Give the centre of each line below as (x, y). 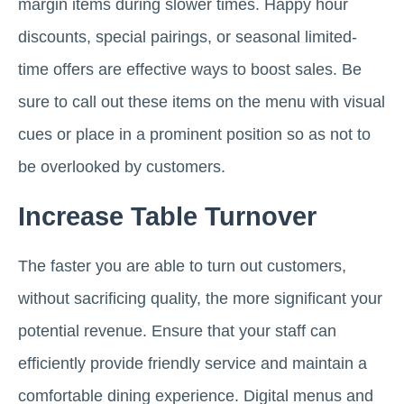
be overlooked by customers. (122, 166)
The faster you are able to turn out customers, (182, 266)
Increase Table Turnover (167, 216)
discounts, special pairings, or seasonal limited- (188, 37)
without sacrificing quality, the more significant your (200, 298)
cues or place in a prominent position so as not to (194, 134)
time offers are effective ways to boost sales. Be (190, 69)
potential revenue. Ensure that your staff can (177, 331)
